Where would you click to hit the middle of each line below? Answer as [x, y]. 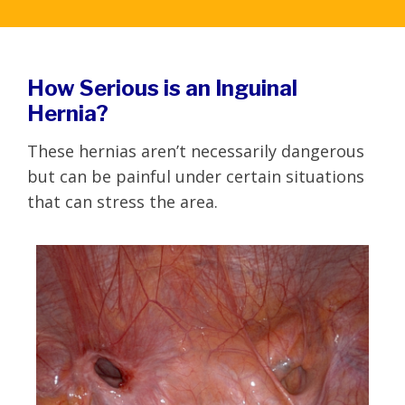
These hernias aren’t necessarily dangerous [196, 151]
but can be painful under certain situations [196, 176]
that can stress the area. [122, 201]
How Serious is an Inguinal [162, 88]
